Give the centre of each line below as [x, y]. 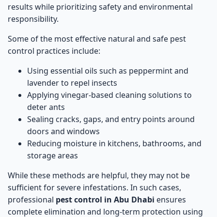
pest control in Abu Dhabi [105, 200]
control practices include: [54, 51]
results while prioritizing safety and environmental [100, 7]
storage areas [53, 156]
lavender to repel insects [72, 83]
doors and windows [63, 132]
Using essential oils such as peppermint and [108, 71]
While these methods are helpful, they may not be [99, 176]
